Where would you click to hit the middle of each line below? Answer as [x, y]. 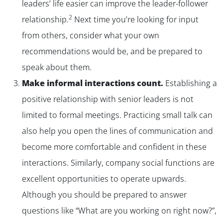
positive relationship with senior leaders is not [108, 99]
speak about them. [57, 67]
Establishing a [190, 83]
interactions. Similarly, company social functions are [118, 163]
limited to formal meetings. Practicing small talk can [117, 115]
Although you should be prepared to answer [104, 194]
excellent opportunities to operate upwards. [104, 178]
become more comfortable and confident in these [114, 147]
